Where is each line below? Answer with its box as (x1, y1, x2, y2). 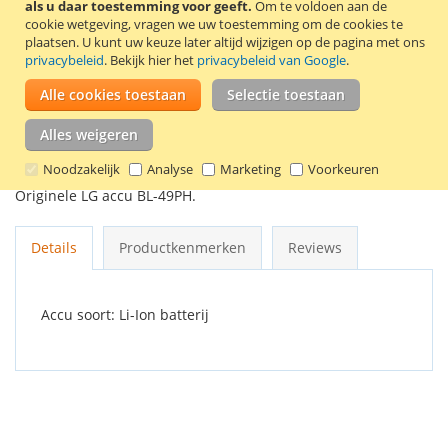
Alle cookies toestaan (40, 85, 186, 104)
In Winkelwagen (156, 10, 292, 34)
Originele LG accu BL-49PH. (15, 186, 196, 205)
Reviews (288, 238, 342, 257)
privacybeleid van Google (197, 51, 346, 69)
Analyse (147, 160, 193, 178)
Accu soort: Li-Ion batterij (41, 305, 209, 324)
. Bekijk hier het (104, 51, 197, 69)
